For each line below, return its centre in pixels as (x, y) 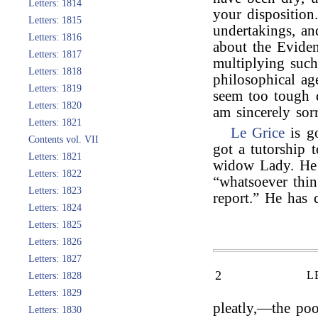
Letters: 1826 (55, 242)
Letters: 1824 (55, 208)
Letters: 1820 (55, 105)
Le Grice (258, 133)
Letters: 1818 (55, 71)
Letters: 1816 (55, 37)
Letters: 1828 (55, 276)
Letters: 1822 (55, 174)
